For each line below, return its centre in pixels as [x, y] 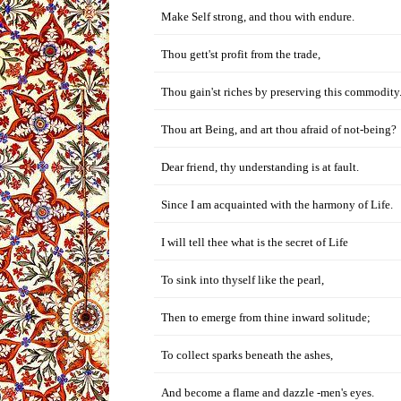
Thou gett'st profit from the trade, [241, 54]
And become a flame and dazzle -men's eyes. [268, 392]
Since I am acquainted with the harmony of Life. [277, 205]
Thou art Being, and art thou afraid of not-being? [279, 129]
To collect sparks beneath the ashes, [247, 355]
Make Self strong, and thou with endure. [258, 17]
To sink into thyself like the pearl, [243, 280]
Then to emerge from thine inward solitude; [266, 317]
